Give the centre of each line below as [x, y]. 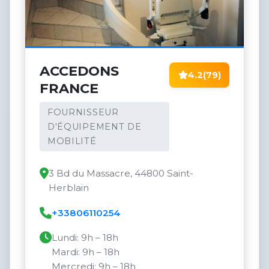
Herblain [69, 188]
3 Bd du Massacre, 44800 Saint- [121, 174]
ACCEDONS [79, 71]
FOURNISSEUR [83, 112]
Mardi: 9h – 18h [86, 252]
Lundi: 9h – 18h [85, 238]
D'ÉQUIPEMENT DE [94, 126]
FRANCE [69, 89]
